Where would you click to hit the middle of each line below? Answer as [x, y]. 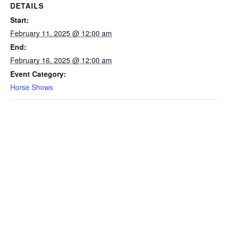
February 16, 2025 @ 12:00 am [61, 60]
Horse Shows [32, 87]
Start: [20, 20]
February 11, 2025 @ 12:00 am [61, 33]
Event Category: [38, 74]
